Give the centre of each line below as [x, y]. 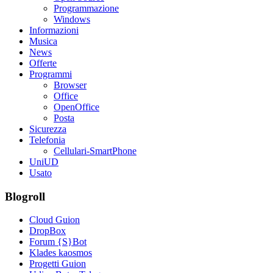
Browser [70, 85]
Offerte [43, 63]
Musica [43, 41]
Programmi [51, 74]
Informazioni [54, 30]
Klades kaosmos [61, 253]
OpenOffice [76, 107]
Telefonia [47, 140]
